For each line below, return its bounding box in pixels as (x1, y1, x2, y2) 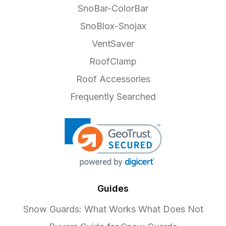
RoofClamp (89, 56, 137, 67)
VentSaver (92, 38, 134, 49)
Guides (97, 183, 129, 194)
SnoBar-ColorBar (78, 3, 148, 14)
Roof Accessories (76, 74, 150, 85)
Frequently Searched (70, 91, 156, 102)
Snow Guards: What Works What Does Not (23, 204, 203, 215)
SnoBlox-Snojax (80, 21, 146, 32)
